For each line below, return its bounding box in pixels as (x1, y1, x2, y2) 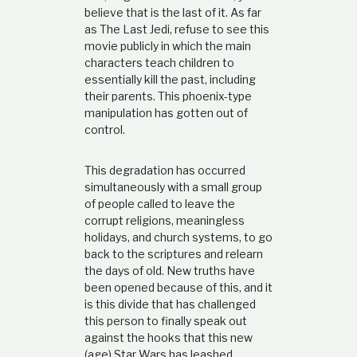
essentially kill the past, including (84, 72, 256, 86)
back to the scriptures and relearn (84, 246, 263, 261)
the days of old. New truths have (84, 263, 255, 277)
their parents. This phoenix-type (84, 88, 252, 103)
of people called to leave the (84, 196, 235, 210)
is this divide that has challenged (84, 296, 256, 311)
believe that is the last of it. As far (84, 5, 261, 19)
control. (84, 122, 125, 136)
